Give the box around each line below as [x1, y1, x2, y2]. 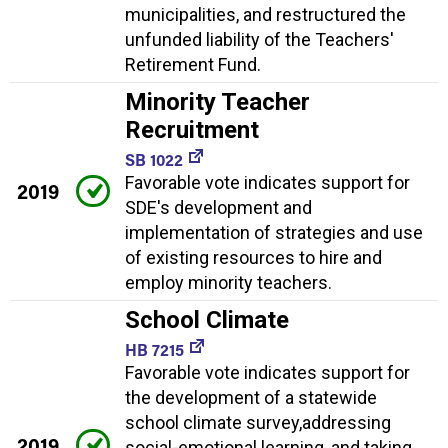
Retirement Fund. [125, 53, 261, 75]
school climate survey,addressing [125, 411, 391, 433]
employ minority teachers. [125, 271, 332, 293]
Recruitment [125, 115, 259, 144]
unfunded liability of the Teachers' [125, 28, 394, 50]
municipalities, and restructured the [125, 3, 406, 25]
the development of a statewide [125, 386, 377, 408]
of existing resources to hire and [125, 246, 382, 268]
